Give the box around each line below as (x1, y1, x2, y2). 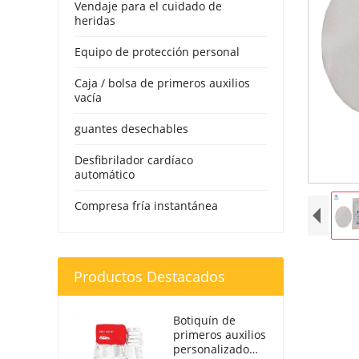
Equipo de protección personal (75, 44, 240, 59)
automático (75, 167, 135, 182)
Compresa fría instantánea (75, 198, 218, 213)
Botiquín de (173, 313, 236, 328)
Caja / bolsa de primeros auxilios (75, 75, 250, 91)
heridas (75, 13, 115, 28)
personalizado (173, 341, 249, 357)
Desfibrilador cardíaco (75, 152, 193, 167)
